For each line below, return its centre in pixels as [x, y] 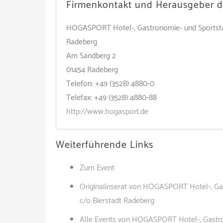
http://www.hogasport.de [107, 112]
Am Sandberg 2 [91, 56]
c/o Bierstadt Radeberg [117, 201]
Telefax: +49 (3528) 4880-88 [111, 98]
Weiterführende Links [105, 145]
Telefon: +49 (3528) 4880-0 [110, 84]
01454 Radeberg [92, 70]
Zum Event [97, 168]
